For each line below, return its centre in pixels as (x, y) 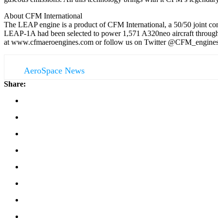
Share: (15, 84)
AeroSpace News (54, 70)
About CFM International (43, 16)
